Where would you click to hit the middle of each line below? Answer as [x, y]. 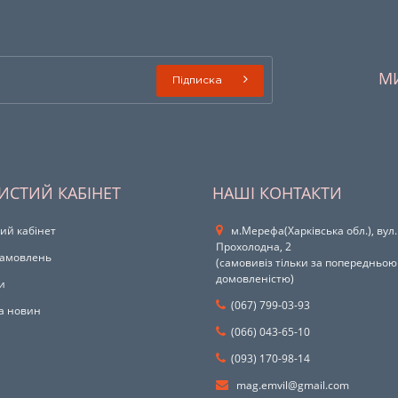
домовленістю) [255, 279]
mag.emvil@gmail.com [291, 386]
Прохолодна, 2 [254, 247]
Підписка [197, 81]
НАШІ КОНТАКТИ [277, 193]
